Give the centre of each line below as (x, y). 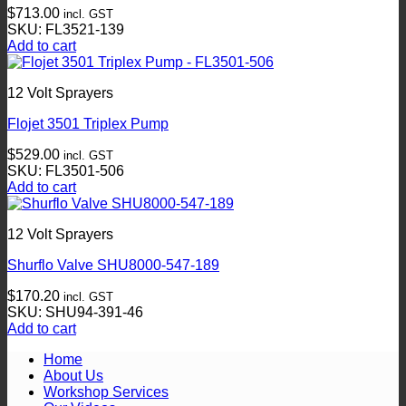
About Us (73, 375)
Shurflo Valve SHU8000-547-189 (113, 265)
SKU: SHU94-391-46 (75, 312)
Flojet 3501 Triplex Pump (88, 123)
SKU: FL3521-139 (66, 29)
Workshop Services (106, 391)
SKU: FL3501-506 (66, 170)
